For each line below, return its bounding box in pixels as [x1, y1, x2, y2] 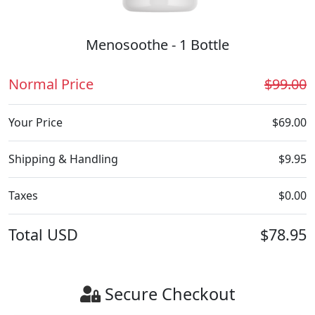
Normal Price [8, 75, 94, 94]
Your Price [8, 115, 63, 131]
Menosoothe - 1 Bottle [86, 35, 229, 55]
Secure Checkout [105, 283, 235, 306]
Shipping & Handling [8, 151, 118, 167]
